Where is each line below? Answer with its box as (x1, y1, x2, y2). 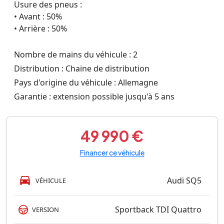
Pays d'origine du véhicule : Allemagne (14, 77, 158, 88)
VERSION (32, 204, 59, 214)
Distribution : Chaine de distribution (14, 63, 149, 74)
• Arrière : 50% (14, 23, 67, 34)
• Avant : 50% (14, 11, 62, 22)
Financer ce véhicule (79, 148, 144, 157)
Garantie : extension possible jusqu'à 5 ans (14, 91, 174, 102)
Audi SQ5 (167, 175, 201, 186)
